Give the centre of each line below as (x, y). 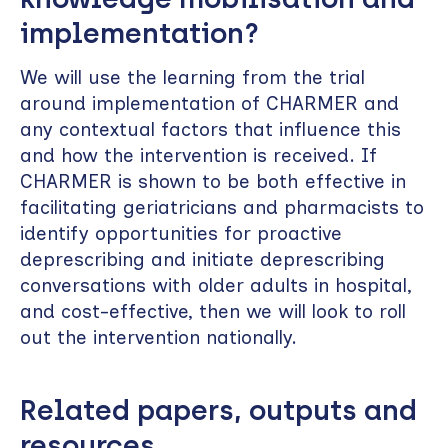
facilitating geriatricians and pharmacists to (222, 208)
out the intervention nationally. (158, 338)
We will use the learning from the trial (192, 78)
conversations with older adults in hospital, (216, 286)
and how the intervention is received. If (198, 156)
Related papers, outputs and (218, 410)
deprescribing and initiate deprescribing (202, 260)
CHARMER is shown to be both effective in (213, 182)
